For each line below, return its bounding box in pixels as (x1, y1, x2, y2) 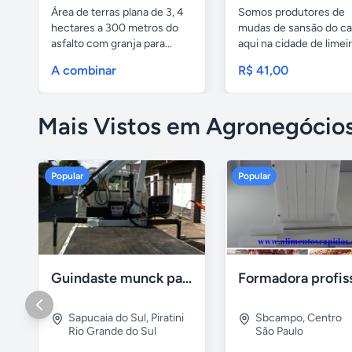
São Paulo (255, 324, 303, 338)
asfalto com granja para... (51, 37, 172, 51)
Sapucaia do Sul (68, 310, 146, 324)
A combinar (51, 63, 116, 79)
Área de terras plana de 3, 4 (51, 5, 184, 20)
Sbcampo (255, 310, 302, 324)
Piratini (151, 310, 184, 324)
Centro (307, 310, 342, 324)
